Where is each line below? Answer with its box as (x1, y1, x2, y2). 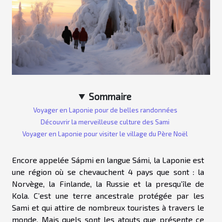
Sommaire (89, 90, 132, 102)
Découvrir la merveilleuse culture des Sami (41, 117, 169, 126)
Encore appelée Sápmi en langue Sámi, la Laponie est (12, 155, 204, 165)
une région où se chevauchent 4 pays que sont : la (12, 166, 204, 176)
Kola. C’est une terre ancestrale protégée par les (12, 190, 204, 200)
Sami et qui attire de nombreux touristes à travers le (12, 202, 204, 212)
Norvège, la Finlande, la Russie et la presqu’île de (12, 178, 204, 188)
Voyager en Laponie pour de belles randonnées (33, 106, 177, 114)
